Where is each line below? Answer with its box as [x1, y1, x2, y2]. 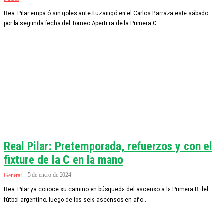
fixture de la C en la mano [4, 153, 123, 167]
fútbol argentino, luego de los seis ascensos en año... [4, 196, 148, 203]
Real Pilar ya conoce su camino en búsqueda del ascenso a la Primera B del [4, 186, 208, 193]
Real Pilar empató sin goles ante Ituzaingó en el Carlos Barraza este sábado [4, 10, 208, 16]
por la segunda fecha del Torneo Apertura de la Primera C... [4, 20, 161, 27]
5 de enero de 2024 [28, 171, 71, 178]
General [4, 172, 22, 179]
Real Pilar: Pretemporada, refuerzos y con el [4, 139, 212, 153]
